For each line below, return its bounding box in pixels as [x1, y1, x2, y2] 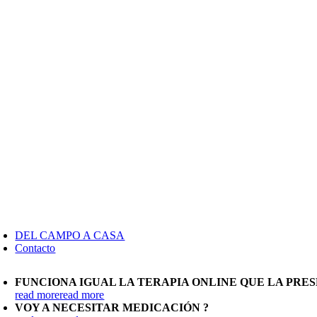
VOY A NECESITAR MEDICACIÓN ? [15, 301, 209, 313]
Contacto [15, 242, 56, 254]
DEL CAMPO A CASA [15, 229, 125, 241]
